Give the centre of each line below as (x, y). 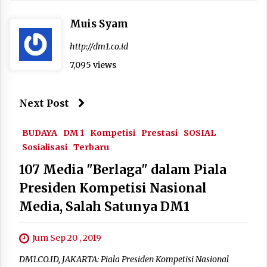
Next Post (44, 103)
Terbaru (91, 148)
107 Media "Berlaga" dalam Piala (123, 170)
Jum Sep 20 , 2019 (67, 238)
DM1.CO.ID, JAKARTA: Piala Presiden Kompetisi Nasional (124, 260)
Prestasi (159, 133)
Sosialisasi (45, 148)
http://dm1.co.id (99, 47)
